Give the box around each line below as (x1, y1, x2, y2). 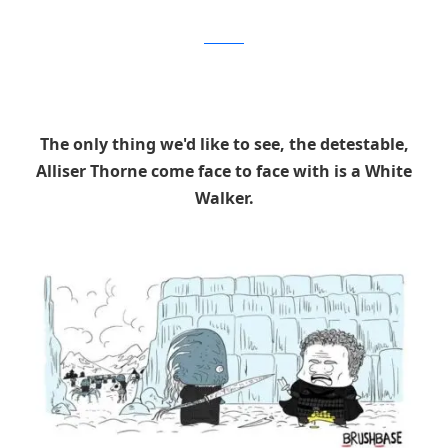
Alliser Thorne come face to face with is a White (36, 160, 412, 183)
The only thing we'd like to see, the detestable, (39, 133, 409, 156)
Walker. (194, 187, 254, 210)
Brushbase (204, 32, 244, 44)
